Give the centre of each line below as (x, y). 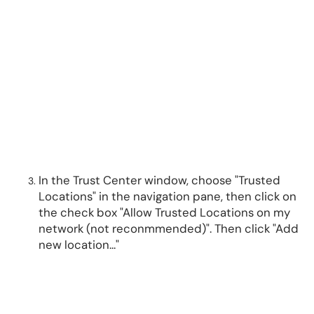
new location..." (79, 245)
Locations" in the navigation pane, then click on (168, 196)
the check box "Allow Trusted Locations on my (164, 212)
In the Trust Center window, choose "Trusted (159, 180)
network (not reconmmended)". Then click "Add (169, 228)
